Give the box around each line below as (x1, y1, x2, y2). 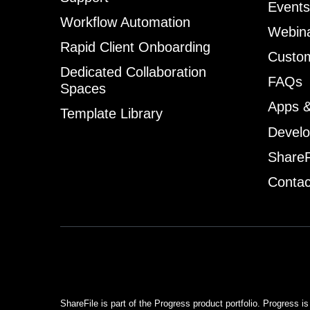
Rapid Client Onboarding (60, 39, 210, 55)
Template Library (60, 105, 163, 121)
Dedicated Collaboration (60, 64, 206, 80)
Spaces (60, 80, 106, 96)
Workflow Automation (60, 14, 190, 30)
